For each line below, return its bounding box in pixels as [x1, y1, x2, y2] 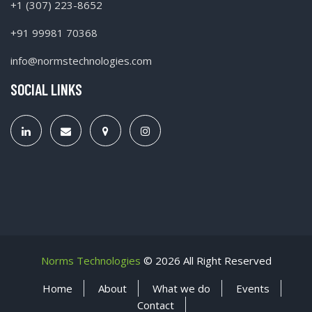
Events [235, 281, 270, 295]
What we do [152, 281, 210, 295]
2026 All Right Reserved [155, 253, 272, 267]
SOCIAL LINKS [10, 79, 82, 98]
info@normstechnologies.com [10, 53, 152, 68]
